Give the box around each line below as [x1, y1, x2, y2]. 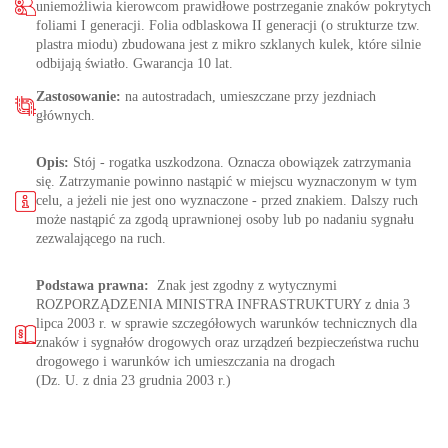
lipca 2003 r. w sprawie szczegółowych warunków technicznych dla [36, 316, 417, 332]
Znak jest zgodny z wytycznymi [153, 278, 337, 294]
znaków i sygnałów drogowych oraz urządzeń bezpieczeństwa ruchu [36, 335, 419, 351]
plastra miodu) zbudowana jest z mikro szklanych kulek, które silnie [36, 37, 421, 53]
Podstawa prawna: [36, 278, 153, 294]
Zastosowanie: [36, 89, 125, 105]
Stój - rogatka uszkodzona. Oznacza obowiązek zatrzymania [69, 155, 411, 171]
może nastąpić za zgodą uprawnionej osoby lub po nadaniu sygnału [36, 212, 414, 228]
